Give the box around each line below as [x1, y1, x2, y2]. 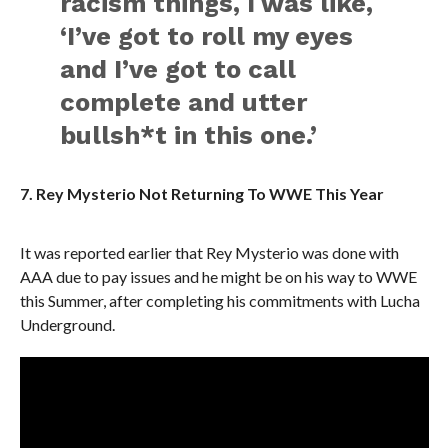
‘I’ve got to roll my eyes [60, 21, 354, 51]
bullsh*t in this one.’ [60, 120, 318, 150]
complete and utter [60, 87, 308, 117]
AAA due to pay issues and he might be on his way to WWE [19, 267, 417, 286]
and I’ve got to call [60, 54, 297, 84]
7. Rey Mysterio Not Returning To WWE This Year [19, 184, 384, 203]
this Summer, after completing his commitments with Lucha [19, 291, 420, 310]
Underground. [19, 315, 115, 334]
